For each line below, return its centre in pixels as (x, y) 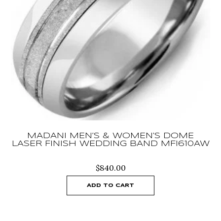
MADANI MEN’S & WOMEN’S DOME (110, 136)
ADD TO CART (110, 186)
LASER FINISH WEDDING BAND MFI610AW (110, 144)
